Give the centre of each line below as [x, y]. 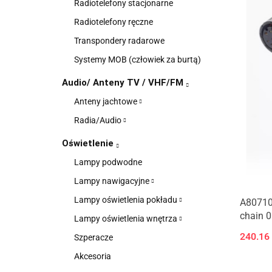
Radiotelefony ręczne [114, 22]
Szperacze [93, 237]
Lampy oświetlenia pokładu [127, 200]
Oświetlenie [89, 143]
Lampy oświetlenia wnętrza [127, 219]
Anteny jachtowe [107, 101]
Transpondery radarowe [119, 41]
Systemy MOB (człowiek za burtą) [138, 59]
